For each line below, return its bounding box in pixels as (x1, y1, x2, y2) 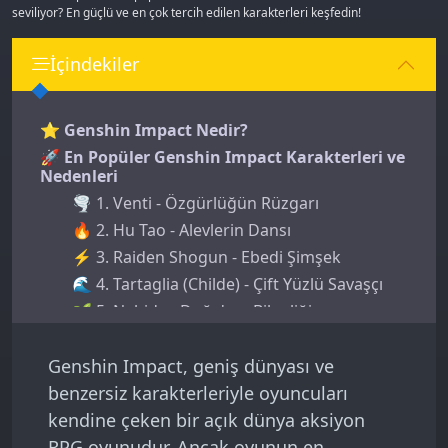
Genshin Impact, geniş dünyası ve (48, 354, 334, 379)
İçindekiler (50, 52, 139, 77)
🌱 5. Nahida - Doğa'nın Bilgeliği (72, 300, 312, 323)
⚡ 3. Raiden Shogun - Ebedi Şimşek (72, 246, 341, 269)
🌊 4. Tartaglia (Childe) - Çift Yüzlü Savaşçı (72, 273, 383, 296)
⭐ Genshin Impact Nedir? (40, 119, 248, 142)
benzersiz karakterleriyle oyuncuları (48, 381, 348, 406)
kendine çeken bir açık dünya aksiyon (48, 408, 365, 433)
